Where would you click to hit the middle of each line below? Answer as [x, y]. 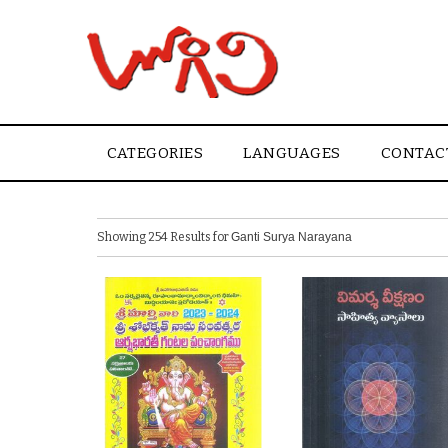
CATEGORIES [155, 153]
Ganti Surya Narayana [291, 237]
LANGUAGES [292, 153]
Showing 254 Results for [164, 237]
